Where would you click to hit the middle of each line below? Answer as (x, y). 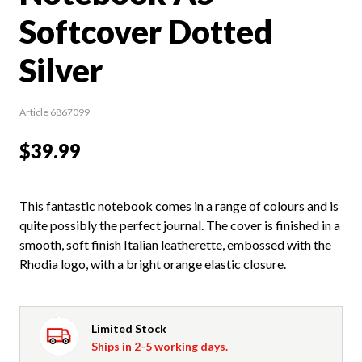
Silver (61, 70)
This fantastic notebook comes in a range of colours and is (179, 205)
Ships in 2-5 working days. (160, 346)
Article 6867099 (55, 112)
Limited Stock (129, 328)
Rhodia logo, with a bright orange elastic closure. (153, 263)
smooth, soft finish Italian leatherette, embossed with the (175, 244)
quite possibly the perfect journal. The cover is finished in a (180, 225)
